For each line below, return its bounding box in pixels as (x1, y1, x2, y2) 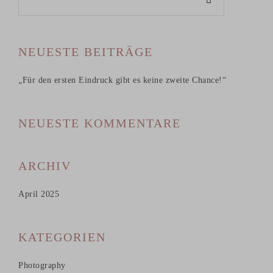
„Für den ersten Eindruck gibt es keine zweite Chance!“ (18, 75, 226, 85)
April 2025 (18, 189, 59, 199)
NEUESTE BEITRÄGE (18, 44, 153, 58)
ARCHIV (18, 158, 71, 172)
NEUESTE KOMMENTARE (18, 116, 181, 130)
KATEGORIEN (18, 230, 106, 244)
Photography (18, 260, 66, 270)
